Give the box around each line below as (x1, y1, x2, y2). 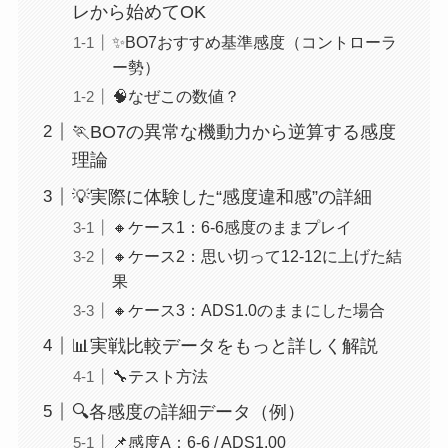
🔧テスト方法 (111, 366, 208, 385)
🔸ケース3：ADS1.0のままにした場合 (111, 300, 385, 319)
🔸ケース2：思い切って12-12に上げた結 (111, 246, 402, 265)
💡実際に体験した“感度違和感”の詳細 (71, 186, 372, 207)
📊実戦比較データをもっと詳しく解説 (71, 335, 378, 356)
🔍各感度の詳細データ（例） (71, 401, 305, 422)
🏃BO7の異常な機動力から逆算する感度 (71, 121, 396, 142)
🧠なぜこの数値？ (111, 86, 240, 105)
